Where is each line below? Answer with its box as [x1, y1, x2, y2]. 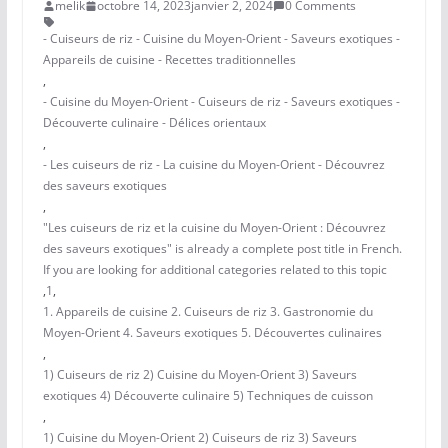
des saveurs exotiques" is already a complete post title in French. [42, 240, 402, 258]
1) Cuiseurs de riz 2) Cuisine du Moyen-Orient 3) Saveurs [42, 366, 357, 384]
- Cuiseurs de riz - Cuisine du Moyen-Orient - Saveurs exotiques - [42, 30, 400, 48]
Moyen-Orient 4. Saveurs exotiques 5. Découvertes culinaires [42, 324, 382, 342]
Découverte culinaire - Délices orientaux [42, 114, 266, 132]
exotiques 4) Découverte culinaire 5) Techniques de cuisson [42, 387, 373, 405]
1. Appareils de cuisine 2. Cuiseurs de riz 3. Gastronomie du [42, 303, 373, 321]
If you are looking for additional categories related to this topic [42, 261, 387, 279]
